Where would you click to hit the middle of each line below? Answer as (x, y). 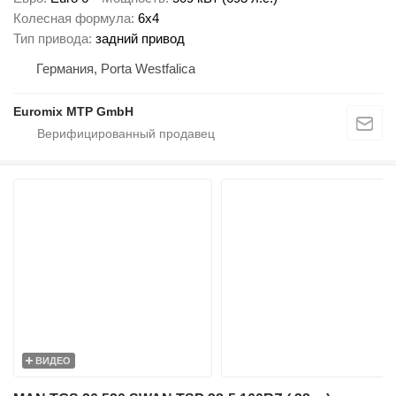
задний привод (140, 38)
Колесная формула (72, 18)
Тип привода (51, 38)
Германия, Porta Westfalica (116, 68)
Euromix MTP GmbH (73, 111)
